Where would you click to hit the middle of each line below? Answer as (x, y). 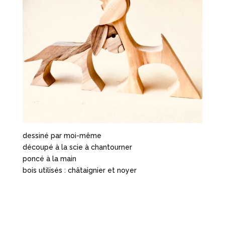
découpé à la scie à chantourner (77, 147)
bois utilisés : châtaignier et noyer (79, 171)
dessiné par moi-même (62, 136)
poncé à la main (49, 159)
